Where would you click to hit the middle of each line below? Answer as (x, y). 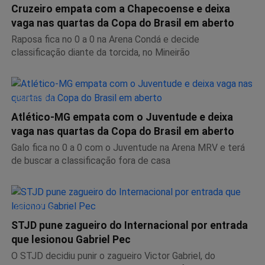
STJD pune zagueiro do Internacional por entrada (130, 225)
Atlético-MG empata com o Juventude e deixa (122, 117)
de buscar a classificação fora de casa (91, 160)
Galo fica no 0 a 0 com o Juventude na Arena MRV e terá (128, 147)
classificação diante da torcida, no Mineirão (101, 52)
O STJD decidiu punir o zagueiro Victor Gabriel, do (113, 256)
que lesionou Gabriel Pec (71, 239)
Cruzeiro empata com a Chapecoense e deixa (121, 9)
